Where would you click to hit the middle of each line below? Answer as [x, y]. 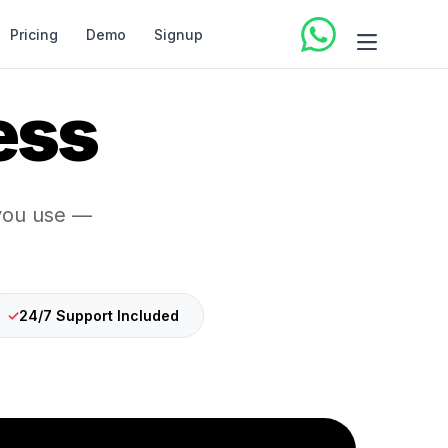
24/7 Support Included [98, 315]
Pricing [33, 34]
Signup [178, 34]
